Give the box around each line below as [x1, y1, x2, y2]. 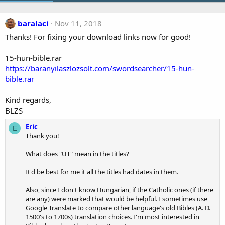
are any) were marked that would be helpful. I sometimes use [26, 194, 207, 203]
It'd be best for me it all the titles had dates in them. [26, 167, 178, 176]
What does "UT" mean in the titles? [26, 149, 129, 158]
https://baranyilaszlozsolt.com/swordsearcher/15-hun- [5, 63, 194, 73]
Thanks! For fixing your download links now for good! [5, 32, 191, 42]
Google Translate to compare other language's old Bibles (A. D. [26, 203, 210, 212]
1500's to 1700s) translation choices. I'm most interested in [26, 212, 199, 221]
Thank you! [26, 131, 59, 140]
